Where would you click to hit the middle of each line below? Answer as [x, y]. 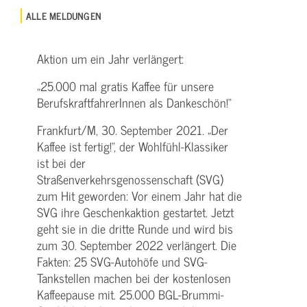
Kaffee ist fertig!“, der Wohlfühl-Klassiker [133, 147]
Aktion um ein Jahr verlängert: [110, 59]
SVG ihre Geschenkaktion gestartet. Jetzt [135, 212]
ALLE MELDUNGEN [64, 16]
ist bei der [61, 163]
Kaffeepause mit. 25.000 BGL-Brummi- [131, 295]
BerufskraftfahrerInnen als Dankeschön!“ [134, 103]
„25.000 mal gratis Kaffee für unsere [125, 86]
